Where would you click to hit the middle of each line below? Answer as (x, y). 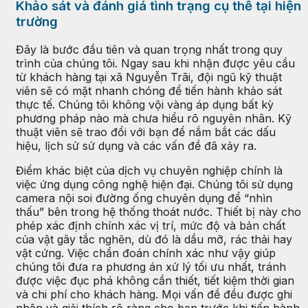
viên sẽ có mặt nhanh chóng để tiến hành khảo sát (149, 90)
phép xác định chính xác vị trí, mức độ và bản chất (151, 225)
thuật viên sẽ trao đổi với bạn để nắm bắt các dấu (146, 132)
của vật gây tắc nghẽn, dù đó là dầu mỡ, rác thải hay (154, 239)
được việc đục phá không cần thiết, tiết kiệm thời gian (155, 280)
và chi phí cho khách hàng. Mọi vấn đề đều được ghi (154, 294)
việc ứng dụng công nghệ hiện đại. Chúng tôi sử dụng (154, 184)
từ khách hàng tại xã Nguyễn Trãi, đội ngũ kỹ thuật (149, 77)
